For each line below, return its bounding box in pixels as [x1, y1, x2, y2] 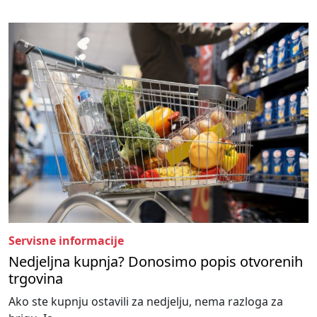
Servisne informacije [8, 233, 124, 249]
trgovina [8, 269, 63, 289]
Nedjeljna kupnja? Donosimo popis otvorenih [8, 252, 303, 272]
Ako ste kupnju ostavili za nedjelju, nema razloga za [8, 294, 283, 310]
